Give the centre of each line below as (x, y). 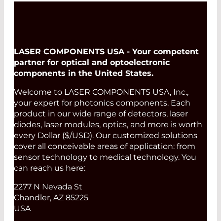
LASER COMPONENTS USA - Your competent (106, 52)
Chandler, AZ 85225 (51, 198)
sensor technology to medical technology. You (105, 157)
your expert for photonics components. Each (102, 103)
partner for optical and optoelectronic (92, 63)
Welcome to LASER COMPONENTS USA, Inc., (101, 92)
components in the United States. (84, 74)
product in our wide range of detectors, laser (101, 114)
